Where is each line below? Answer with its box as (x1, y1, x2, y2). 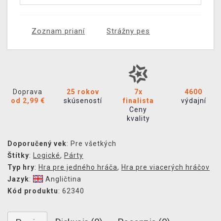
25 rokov (67, 88, 99, 96)
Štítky (7, 151, 29, 160)
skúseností (64, 97, 102, 105)
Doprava (13, 88, 42, 96)
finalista (122, 97, 154, 105)
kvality (126, 114, 150, 123)
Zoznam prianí (32, 27, 85, 36)
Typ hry (7, 163, 35, 172)
